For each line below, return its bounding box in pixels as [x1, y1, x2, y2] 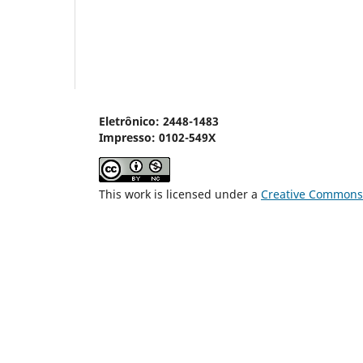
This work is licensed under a [99, 186, 261, 202]
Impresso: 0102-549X [99, 129, 216, 145]
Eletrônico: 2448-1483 [99, 113, 219, 129]
